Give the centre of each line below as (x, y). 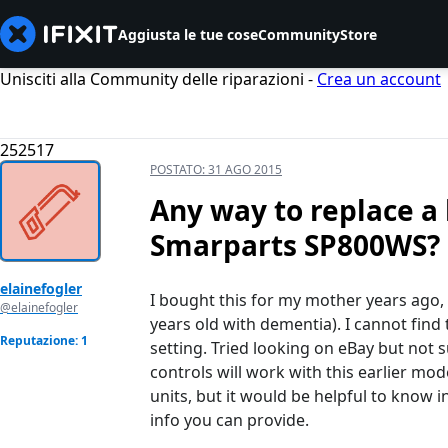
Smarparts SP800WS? (295, 245)
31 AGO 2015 (245, 170)
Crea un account (379, 79)
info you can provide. (229, 420)
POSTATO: (179, 170)
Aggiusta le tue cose (188, 34)
